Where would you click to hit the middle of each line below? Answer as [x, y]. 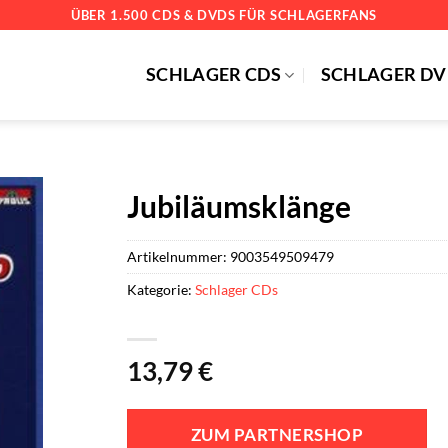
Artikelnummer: [178, 256]
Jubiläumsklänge [239, 206]
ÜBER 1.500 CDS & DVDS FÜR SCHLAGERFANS [224, 14]
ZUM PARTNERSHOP [277, 435]
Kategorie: [161, 289]
